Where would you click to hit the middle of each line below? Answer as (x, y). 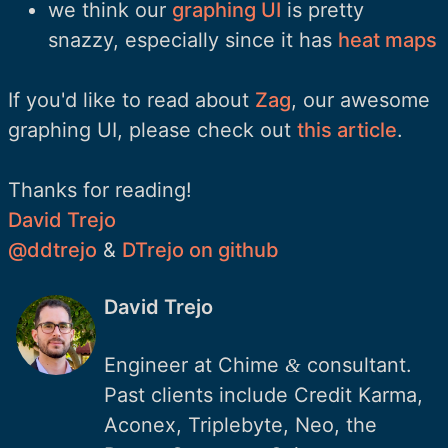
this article (347, 129)
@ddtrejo (52, 249)
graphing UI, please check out (152, 129)
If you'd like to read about (131, 99)
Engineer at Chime (194, 364)
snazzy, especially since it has (193, 39)
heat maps (387, 39)
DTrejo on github (200, 249)
